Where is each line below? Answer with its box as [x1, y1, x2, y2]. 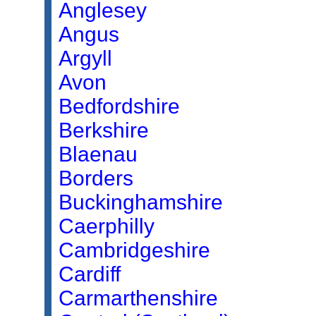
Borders [59, 166, 133, 190]
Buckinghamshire [59, 190, 223, 214]
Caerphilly [59, 214, 154, 238]
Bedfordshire [59, 95, 180, 118]
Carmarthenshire [59, 286, 218, 310]
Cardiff [59, 262, 121, 286]
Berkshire [59, 119, 149, 142]
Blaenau [59, 142, 138, 166]
